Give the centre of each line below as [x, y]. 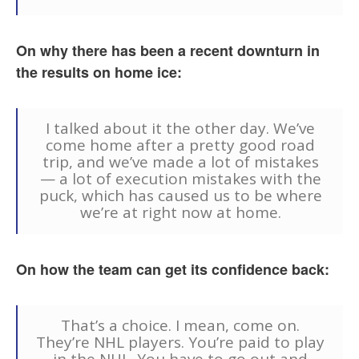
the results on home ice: [99, 73]
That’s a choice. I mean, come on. [180, 326]
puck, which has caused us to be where [180, 196]
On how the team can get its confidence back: [173, 270]
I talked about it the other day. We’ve [180, 129]
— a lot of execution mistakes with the [180, 179]
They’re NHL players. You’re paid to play [180, 343]
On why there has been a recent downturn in [168, 51]
